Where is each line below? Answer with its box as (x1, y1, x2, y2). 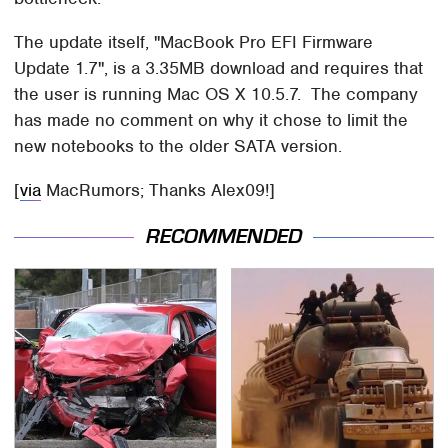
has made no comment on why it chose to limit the (14, 108, 409, 131)
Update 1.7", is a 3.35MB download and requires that (14, 56, 424, 79)
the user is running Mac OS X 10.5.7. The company (14, 82, 419, 105)
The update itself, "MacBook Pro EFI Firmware (14, 30, 374, 53)
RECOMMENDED (146, 224, 302, 248)
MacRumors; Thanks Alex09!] (41, 178, 276, 201)
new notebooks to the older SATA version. (14, 134, 343, 157)
